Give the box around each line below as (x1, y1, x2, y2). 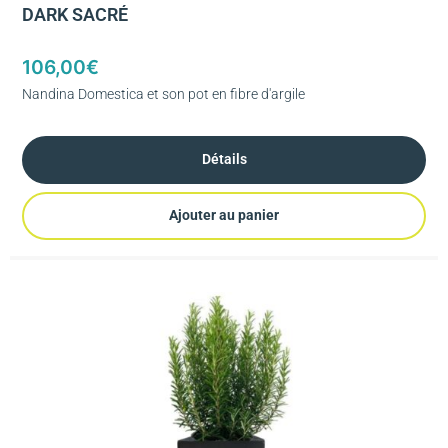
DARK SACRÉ (22, 4, 128, 25)
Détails (201, 151, 247, 168)
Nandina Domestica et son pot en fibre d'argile (22, 85, 305, 102)
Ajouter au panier (169, 207, 279, 224)
